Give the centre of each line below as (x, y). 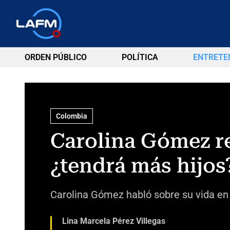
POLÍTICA (140, 57)
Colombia (71, 116)
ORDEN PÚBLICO (56, 57)
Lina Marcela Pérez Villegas (113, 221)
